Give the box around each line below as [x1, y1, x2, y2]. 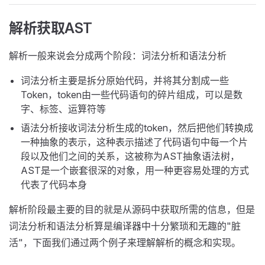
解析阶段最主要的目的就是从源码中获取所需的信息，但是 [9, 203, 255, 215]
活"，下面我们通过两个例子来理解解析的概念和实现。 [9, 237, 241, 248]
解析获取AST [9, 20, 92, 37]
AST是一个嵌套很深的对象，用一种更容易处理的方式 [21, 164, 249, 176]
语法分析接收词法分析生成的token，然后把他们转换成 [21, 122, 253, 134]
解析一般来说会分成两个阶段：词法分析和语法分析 [9, 50, 227, 62]
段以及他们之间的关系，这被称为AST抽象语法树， [21, 150, 240, 162]
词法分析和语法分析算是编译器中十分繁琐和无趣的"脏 [9, 220, 241, 232]
